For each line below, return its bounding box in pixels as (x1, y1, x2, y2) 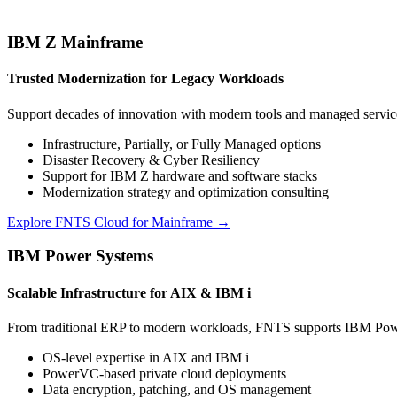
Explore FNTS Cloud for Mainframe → (7, 214, 230, 230)
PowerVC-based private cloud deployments (43, 365, 286, 381)
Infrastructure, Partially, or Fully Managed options (43, 136, 321, 152)
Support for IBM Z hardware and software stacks (43, 167, 317, 183)
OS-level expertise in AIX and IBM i (43, 349, 249, 365)
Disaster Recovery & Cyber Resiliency (43, 152, 260, 167)
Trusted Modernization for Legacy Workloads (7, 71, 284, 87)
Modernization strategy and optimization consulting (43, 183, 329, 199)
